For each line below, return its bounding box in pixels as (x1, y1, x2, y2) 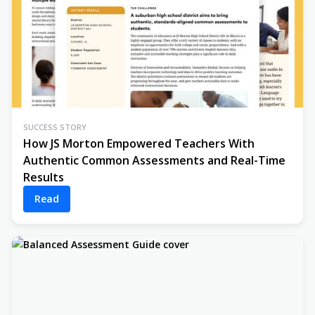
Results (23, 169, 64, 186)
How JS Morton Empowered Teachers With (23, 136, 255, 152)
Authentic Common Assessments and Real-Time (23, 153, 285, 169)
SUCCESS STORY (23, 122, 86, 133)
